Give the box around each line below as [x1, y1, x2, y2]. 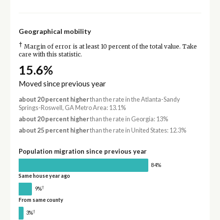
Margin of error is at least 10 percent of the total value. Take [22, 43, 197, 50]
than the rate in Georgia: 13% [88, 115, 168, 123]
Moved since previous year [18, 79, 106, 88]
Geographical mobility [18, 27, 91, 35]
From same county [18, 196, 63, 203]
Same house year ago [18, 173, 70, 179]
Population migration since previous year [18, 147, 147, 156]
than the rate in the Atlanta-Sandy [88, 95, 180, 103]
